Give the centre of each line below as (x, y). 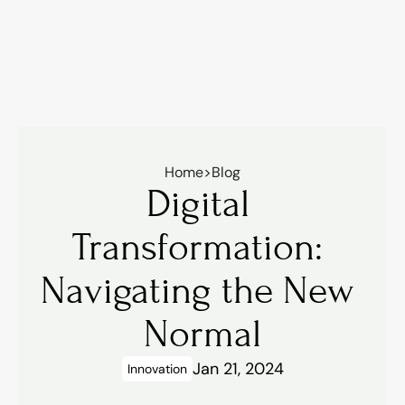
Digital (198, 204)
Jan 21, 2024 (238, 368)
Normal (202, 334)
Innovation (157, 369)
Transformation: (198, 247)
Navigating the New (198, 291)
